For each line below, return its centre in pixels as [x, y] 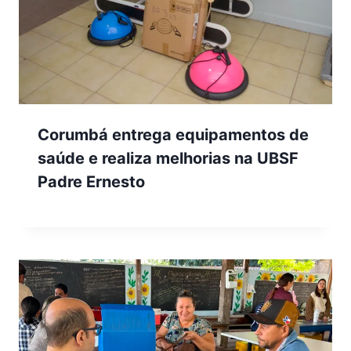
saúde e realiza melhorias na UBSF [168, 159]
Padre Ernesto [91, 182]
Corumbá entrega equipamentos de [173, 135]
